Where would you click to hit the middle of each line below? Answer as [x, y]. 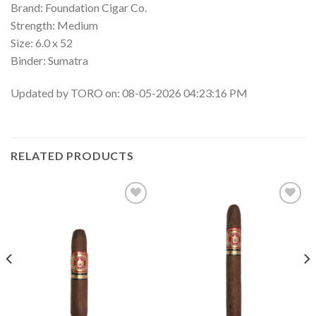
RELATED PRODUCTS [72, 155]
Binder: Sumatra [49, 60]
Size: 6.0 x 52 [42, 42]
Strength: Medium [54, 25]
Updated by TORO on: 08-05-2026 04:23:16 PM [129, 92]
